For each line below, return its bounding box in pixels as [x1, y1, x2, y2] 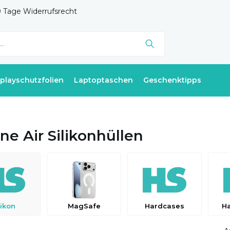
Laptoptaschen [74, 75, 133, 85]
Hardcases [145, 202, 184, 210]
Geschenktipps [143, 75, 201, 85]
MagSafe [67, 202, 101, 210]
